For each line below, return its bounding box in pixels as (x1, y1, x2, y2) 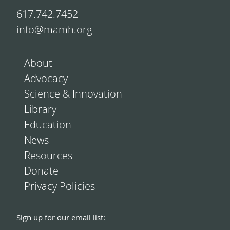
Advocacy (24, 71, 68, 86)
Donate (24, 164, 59, 178)
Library (24, 102, 56, 117)
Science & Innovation (24, 87, 122, 101)
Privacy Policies (24, 179, 95, 194)
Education (24, 118, 71, 132)
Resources (24, 148, 72, 163)
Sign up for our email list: (16, 212, 105, 222)
